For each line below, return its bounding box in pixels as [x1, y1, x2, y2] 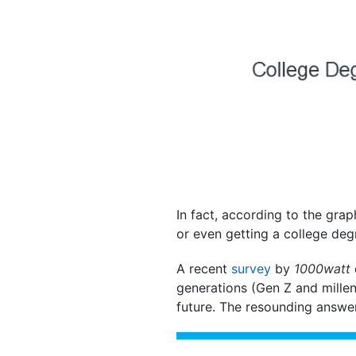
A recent [176, 260, 231, 277]
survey [231, 260, 271, 277]
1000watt [294, 260, 354, 277]
